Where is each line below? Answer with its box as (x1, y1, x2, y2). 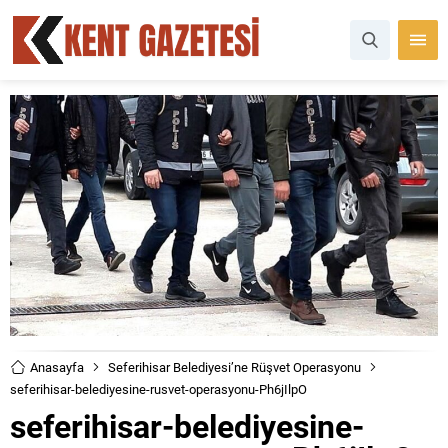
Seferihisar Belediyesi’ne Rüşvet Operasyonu (108, 357, 361, 376)
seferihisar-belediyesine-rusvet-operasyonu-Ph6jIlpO (10, 379, 307, 398)
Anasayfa (30, 357, 84, 376)
